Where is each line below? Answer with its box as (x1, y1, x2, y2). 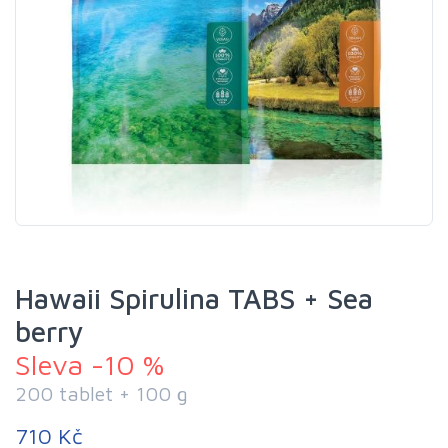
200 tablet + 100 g (15, 382, 188, 405)
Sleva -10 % (15, 348, 164, 381)
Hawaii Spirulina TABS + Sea (15, 282, 373, 315)
